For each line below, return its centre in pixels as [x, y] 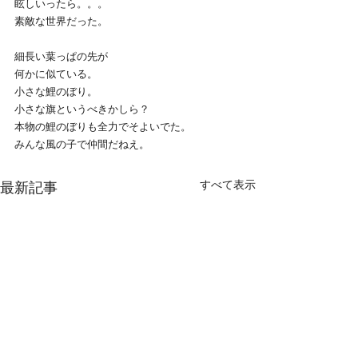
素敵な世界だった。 [61, 21]
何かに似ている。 [56, 74]
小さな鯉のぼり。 [56, 91]
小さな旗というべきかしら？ [82, 109]
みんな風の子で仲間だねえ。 [82, 144]
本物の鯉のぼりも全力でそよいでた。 [103, 126]
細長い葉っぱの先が [61, 56]
